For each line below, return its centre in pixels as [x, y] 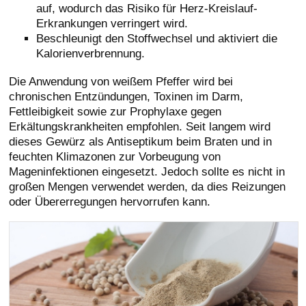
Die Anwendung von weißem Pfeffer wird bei [121, 81]
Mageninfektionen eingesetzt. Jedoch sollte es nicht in [147, 171]
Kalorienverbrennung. [91, 53]
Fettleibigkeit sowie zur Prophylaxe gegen [115, 111]
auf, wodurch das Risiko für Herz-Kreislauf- [147, 8]
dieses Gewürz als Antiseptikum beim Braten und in [141, 141]
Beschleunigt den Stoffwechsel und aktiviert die [157, 38]
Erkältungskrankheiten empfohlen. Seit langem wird [140, 126]
